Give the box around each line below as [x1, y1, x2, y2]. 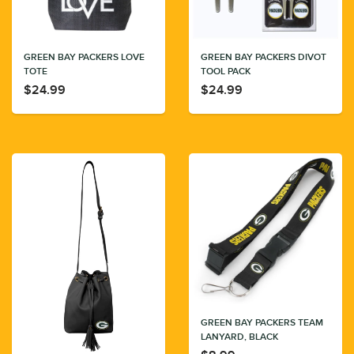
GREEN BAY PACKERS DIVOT [201, 53, 326, 62]
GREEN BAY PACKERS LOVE [24, 53, 145, 62]
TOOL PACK [201, 67, 250, 77]
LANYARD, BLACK [201, 332, 278, 342]
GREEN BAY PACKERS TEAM [201, 318, 323, 328]
